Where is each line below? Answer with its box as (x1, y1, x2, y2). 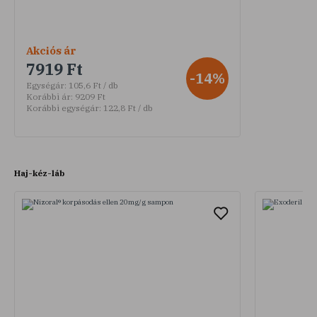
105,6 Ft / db (67, 79, 118, 91)
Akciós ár (26, 43, 76, 57)
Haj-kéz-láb (14, 167, 64, 178)
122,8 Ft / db (101, 102, 153, 113)
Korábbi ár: (26, 91, 73, 102)
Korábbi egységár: (26, 102, 101, 113)
